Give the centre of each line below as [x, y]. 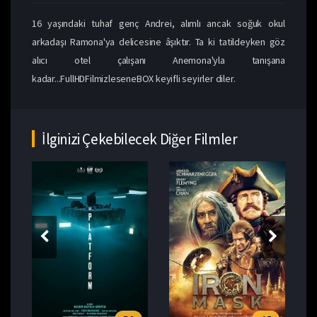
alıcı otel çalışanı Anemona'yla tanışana [158, 60]
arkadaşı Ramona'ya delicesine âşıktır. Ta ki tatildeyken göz [158, 41]
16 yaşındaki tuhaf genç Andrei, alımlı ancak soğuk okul [158, 23]
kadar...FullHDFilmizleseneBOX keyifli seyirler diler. [134, 78]
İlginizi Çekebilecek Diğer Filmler [140, 139]
